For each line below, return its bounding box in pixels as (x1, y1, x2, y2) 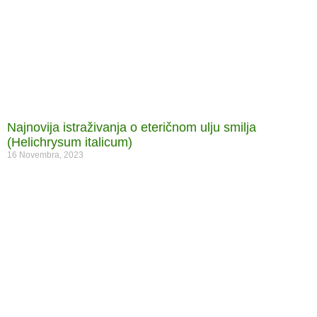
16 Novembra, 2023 (7, 149, 83, 160)
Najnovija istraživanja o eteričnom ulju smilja (7, 120, 256, 134)
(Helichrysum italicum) (7, 134, 132, 149)
